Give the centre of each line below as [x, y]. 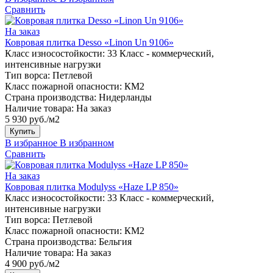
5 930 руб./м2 [32, 119]
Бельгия [115, 241]
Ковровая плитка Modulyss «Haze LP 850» [92, 186]
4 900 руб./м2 [32, 263]
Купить [23, 131]
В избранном [87, 143]
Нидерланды [125, 97]
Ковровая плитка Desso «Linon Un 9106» [89, 42]
